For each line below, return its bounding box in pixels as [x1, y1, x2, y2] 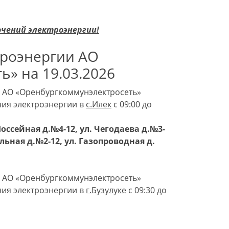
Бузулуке [91, 185, 126, 196]
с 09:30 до [126, 185, 167, 196]
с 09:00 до [111, 99, 152, 110]
